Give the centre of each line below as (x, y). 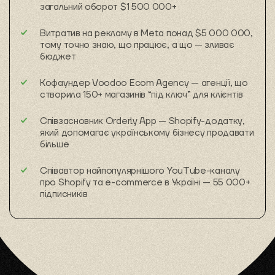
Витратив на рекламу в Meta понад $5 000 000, (146, 33)
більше (55, 144)
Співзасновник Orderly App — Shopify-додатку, (142, 121)
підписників (64, 194)
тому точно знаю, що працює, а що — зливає (137, 45)
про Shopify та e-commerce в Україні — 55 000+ (145, 182)
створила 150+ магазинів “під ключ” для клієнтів (141, 95)
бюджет (58, 56)
